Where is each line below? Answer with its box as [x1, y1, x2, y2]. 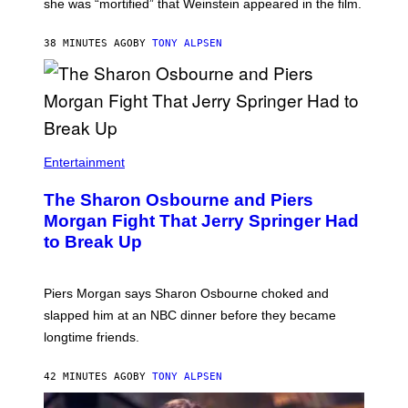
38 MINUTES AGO [44, 37, 133, 50]
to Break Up [44, 232, 142, 252]
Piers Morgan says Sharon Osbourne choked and [44, 286, 329, 301]
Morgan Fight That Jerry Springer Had [44, 211, 359, 231]
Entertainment [44, 155, 125, 170]
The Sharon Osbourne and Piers [44, 190, 313, 210]
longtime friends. [44, 330, 139, 345]
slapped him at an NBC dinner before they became [44, 308, 336, 323]
